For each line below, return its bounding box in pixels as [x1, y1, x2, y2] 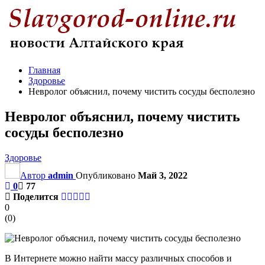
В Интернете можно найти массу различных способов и [5, 253, 232, 263]
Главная [28, 65, 60, 75]
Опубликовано [76, 170, 138, 180]
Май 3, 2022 [138, 170, 188, 180]
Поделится [13, 191, 59, 202]
